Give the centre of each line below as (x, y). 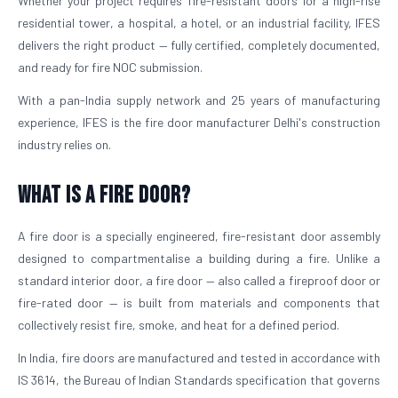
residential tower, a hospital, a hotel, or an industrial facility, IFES (199, 23)
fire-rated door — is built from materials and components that (199, 302)
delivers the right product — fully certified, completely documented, (199, 45)
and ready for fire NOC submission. (110, 67)
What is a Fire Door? (104, 196)
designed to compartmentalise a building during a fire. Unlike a (199, 258)
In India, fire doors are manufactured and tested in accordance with (199, 358)
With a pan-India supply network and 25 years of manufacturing (199, 100)
